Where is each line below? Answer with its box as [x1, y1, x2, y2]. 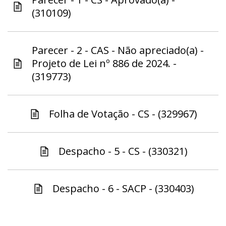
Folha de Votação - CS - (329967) [49, 107, 197, 121]
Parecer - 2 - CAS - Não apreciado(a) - [32, 43, 204, 58]
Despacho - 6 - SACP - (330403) [52, 182, 194, 196]
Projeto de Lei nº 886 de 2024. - [32, 56, 177, 71]
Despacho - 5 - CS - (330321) [59, 144, 188, 158]
